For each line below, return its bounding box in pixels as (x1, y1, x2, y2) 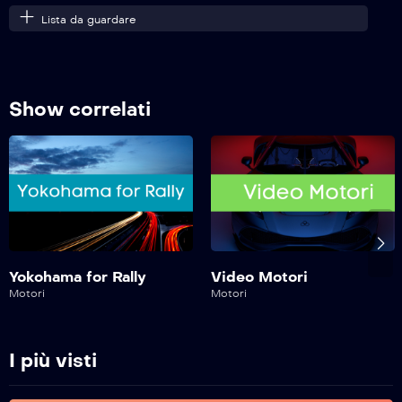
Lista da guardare (41, 13, 136, 27)
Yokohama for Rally (9, 268, 146, 286)
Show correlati (9, 98, 151, 122)
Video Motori (211, 268, 308, 286)
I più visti (9, 349, 97, 373)
